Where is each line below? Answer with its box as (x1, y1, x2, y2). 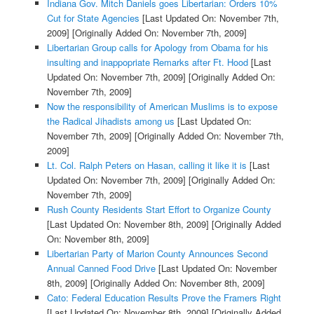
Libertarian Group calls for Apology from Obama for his (46, 41, 268, 55)
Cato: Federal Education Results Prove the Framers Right (46, 291, 281, 305)
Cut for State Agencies (46, 11, 139, 25)
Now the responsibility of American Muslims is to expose (46, 100, 278, 114)
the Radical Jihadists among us (46, 114, 175, 128)
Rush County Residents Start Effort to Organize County (46, 203, 271, 217)
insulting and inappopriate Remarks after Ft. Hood (46, 55, 248, 69)
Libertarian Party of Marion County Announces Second (46, 247, 268, 261)
